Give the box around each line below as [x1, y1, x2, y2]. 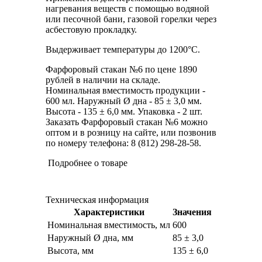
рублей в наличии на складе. [46, 75, 160, 85]
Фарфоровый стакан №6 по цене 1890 [46, 64, 197, 75]
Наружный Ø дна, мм [47, 233, 133, 243]
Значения [173, 207, 212, 218]
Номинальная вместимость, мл [47, 220, 170, 230]
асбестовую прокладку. [46, 25, 137, 35]
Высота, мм [47, 246, 94, 256]
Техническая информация [46, 195, 149, 205]
